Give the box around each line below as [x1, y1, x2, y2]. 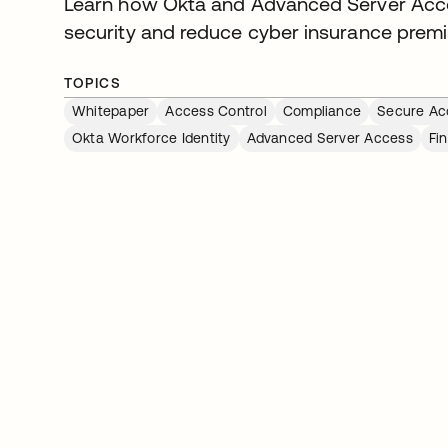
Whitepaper [72, 103, 150, 119]
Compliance [282, 103, 362, 119]
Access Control [165, 103, 267, 119]
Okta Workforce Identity [72, 130, 231, 146]
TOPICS [64, 75, 122, 91]
